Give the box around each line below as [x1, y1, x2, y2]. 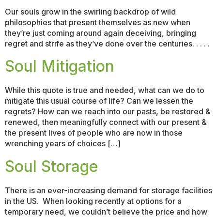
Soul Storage [5, 156, 98, 176]
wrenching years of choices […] [5, 139, 121, 149]
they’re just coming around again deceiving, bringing [5, 28, 196, 38]
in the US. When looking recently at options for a [5, 196, 182, 206]
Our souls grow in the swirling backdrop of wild [5, 7, 176, 17]
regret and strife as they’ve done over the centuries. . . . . [5, 39, 210, 49]
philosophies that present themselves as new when [5, 17, 190, 28]
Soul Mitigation [5, 57, 114, 76]
